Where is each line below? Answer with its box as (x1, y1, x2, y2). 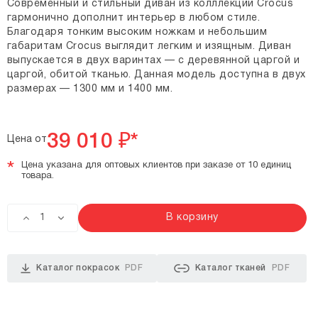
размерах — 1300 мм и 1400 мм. (6, 84, 173, 94)
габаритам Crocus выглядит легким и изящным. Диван (6, 42, 292, 51)
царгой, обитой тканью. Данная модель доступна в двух (6, 70, 306, 79)
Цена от (6, 135, 47, 144)
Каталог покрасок (36, 264, 120, 272)
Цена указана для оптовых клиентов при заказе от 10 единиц (21, 161, 291, 170)
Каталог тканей (194, 264, 266, 272)
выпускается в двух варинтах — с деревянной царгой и (6, 56, 300, 65)
